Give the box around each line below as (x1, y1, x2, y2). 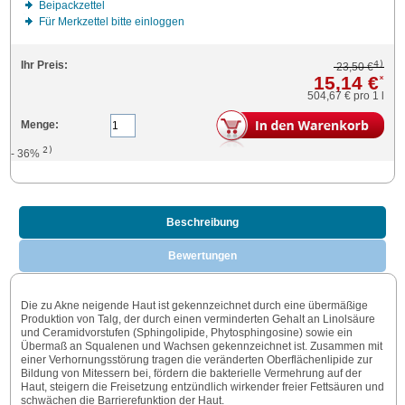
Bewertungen (168, 250, 237, 263)
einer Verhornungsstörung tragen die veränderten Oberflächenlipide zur (20, 353, 372, 367)
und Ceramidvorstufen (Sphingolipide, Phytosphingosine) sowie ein (20, 326, 353, 340)
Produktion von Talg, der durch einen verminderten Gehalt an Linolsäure (20, 313, 375, 326)
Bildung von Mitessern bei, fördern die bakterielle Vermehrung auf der (20, 367, 362, 381)
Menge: (20, 118, 59, 132)
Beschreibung (166, 216, 239, 230)
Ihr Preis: (20, 59, 68, 72)
